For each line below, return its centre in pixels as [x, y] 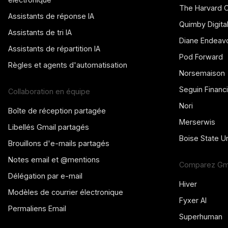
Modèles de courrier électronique [66, 192]
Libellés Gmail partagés [49, 127]
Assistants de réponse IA [51, 16]
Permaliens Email [37, 209]
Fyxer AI [193, 201]
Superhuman [201, 217]
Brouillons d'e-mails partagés [59, 144]
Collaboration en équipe [49, 92]
